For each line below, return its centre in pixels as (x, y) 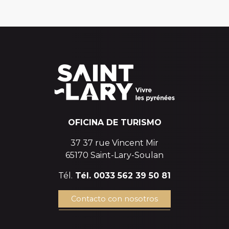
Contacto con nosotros (114, 199)
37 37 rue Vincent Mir (114, 143)
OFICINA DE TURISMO (114, 123)
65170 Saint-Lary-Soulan (114, 155)
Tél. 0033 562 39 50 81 (122, 176)
